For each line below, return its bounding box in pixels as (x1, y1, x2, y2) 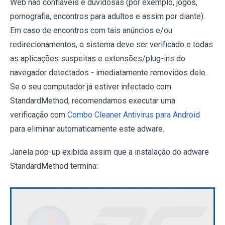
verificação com (10, 109, 67, 120)
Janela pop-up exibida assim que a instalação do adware (10, 147, 209, 157)
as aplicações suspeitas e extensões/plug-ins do (10, 53, 185, 63)
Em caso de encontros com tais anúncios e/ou (10, 25, 172, 35)
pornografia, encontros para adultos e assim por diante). (10, 11, 205, 21)
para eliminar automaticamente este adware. (10, 124, 164, 134)
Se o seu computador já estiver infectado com (10, 81, 171, 91)
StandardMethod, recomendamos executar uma (10, 95, 175, 105)
